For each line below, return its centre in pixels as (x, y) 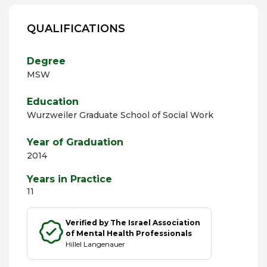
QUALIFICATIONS (76, 29)
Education (53, 102)
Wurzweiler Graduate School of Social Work (120, 115)
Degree (46, 61)
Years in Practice (69, 179)
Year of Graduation (75, 142)
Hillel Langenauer (95, 244)
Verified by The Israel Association (133, 223)
